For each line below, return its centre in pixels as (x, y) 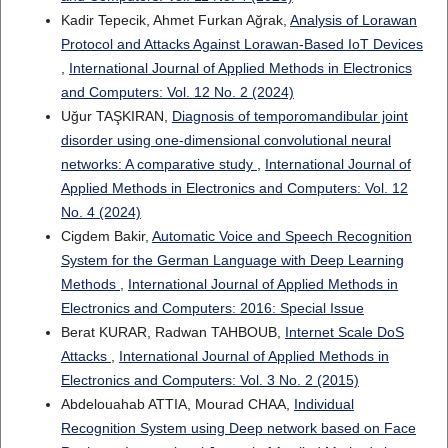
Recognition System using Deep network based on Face (238, 428)
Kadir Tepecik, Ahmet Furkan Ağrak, (175, 20)
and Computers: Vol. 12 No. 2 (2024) (177, 92)
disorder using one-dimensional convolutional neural (225, 140)
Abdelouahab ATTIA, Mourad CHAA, (177, 404)
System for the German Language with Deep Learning (232, 260)
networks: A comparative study (158, 164)
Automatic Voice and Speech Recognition (281, 236)
